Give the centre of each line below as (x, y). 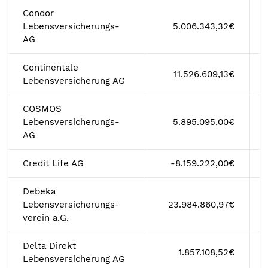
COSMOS (42, 109)
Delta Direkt (49, 246)
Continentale (51, 68)
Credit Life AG (53, 163)
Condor (38, 13)
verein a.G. (46, 218)
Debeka (39, 191)
